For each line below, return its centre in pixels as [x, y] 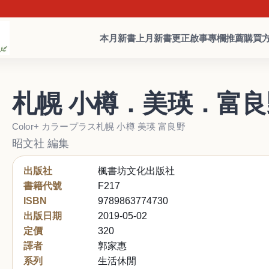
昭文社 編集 [41, 143]
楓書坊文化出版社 [136, 171]
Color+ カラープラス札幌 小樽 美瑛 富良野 [99, 126]
